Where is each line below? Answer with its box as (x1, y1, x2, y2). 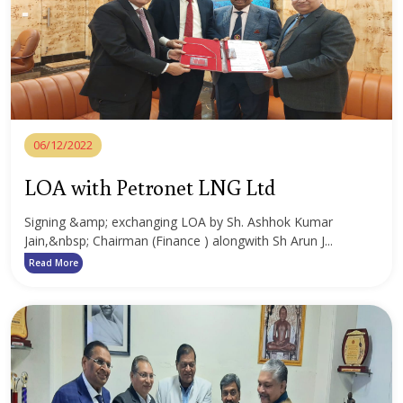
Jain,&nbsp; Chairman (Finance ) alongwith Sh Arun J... (24, 232, 333, 249)
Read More (29, 256, 78, 269)
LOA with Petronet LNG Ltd (24, 173, 275, 201)
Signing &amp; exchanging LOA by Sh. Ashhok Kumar (24, 213, 333, 230)
